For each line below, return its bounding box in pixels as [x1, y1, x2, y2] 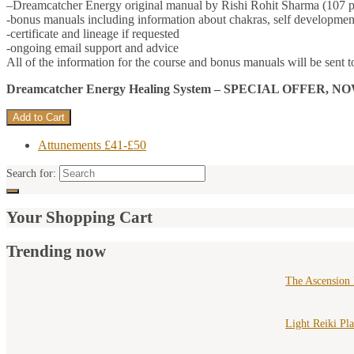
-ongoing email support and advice [6, 40, 179, 55]
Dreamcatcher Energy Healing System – [6, 81, 220, 96]
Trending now [6, 241, 106, 261]
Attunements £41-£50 [38, 137, 146, 152]
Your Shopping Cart [6, 208, 153, 228]
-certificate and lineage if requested [6, 26, 179, 40]
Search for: [6, 167, 56, 179]
